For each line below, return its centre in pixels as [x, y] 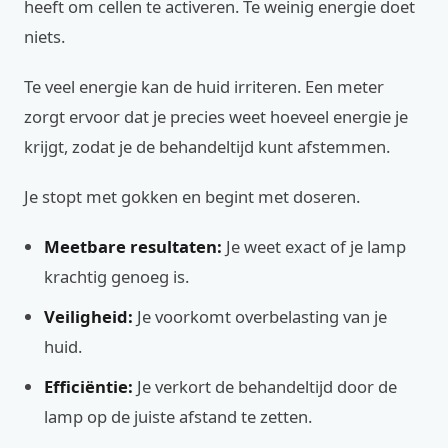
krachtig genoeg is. [116, 276]
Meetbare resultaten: [133, 246]
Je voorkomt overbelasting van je [260, 316]
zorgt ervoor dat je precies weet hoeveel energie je [216, 116]
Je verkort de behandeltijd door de [265, 386]
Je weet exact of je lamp [314, 246]
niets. [44, 36]
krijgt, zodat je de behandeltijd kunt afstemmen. [207, 146]
